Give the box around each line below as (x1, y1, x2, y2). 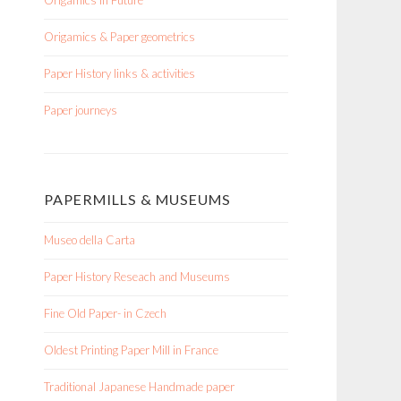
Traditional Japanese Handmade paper (44, 380, 235, 394)
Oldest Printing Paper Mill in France (44, 343, 218, 357)
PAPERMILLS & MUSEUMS (44, 191, 231, 208)
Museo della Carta (44, 233, 135, 247)
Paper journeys (44, 103, 117, 117)
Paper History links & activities (44, 66, 195, 81)
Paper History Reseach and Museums (44, 269, 230, 284)
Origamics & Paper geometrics (44, 30, 195, 44)
